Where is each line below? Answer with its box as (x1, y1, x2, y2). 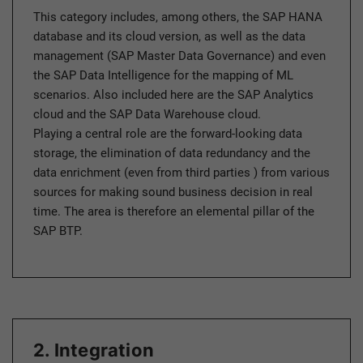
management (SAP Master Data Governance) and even (33, 49, 326, 64)
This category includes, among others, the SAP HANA (33, 10, 322, 25)
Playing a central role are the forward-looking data (33, 126, 302, 142)
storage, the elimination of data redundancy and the (33, 146, 310, 161)
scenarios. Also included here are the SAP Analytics (33, 88, 314, 103)
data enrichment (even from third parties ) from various (33, 165, 330, 181)
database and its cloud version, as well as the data (33, 29, 305, 45)
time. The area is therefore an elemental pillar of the (33, 204, 314, 220)
